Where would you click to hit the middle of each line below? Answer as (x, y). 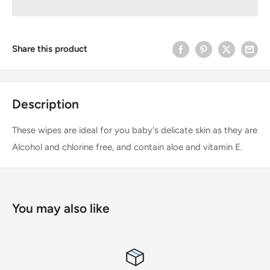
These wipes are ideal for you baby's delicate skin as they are (135, 130)
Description (46, 104)
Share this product (50, 49)
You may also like (61, 209)
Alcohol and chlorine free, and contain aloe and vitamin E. (127, 147)
